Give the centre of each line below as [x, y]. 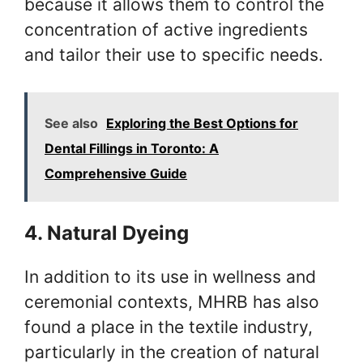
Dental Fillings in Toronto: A [132, 148]
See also [71, 123]
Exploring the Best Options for [202, 123]
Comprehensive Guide [116, 173]
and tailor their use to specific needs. [174, 54]
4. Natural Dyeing [107, 233]
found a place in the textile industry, [169, 327]
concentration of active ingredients [166, 29]
